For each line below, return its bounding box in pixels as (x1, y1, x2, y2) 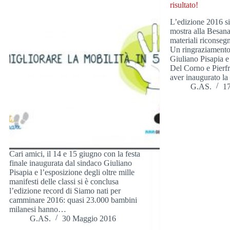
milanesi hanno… (9, 204, 66, 214)
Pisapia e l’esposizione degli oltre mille (9, 167, 135, 177)
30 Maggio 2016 (62, 214, 116, 223)
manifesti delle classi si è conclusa (9, 177, 119, 186)
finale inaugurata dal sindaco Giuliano (9, 158, 132, 167)
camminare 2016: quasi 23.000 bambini (9, 195, 137, 204)
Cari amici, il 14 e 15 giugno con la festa (9, 149, 140, 158)
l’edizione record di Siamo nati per (9, 186, 121, 195)
